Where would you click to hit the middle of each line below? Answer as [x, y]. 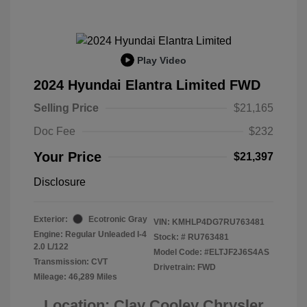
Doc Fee [54, 131]
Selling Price [66, 108]
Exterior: [51, 219]
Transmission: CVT [71, 261]
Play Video [162, 60]
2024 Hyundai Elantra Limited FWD [147, 85]
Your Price [67, 157]
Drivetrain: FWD [185, 267]
